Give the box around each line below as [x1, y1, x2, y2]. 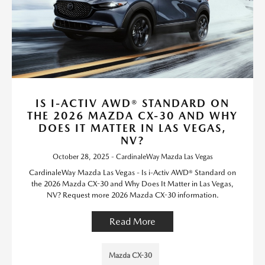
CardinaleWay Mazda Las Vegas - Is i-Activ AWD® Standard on [29, 168, 236, 177]
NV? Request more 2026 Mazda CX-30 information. [46, 190, 219, 199]
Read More [109, 216, 156, 227]
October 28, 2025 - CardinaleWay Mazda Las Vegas [52, 153, 213, 161]
